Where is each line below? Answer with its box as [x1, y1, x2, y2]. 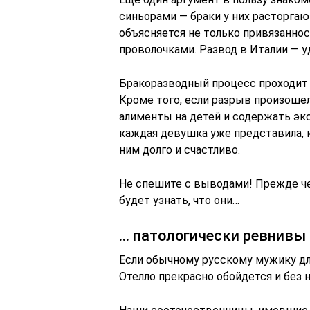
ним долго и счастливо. [119, 143, 240, 156]
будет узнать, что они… [119, 194, 239, 207]
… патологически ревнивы [119, 227, 306, 244]
